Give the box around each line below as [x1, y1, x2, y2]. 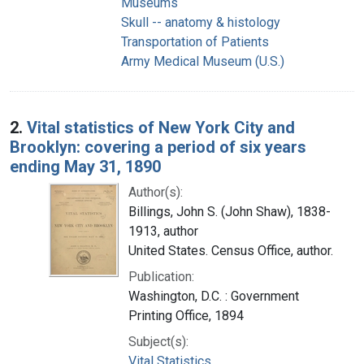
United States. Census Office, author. [128, 242, 333, 258]
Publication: [128, 268, 194, 284]
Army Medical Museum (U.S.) [121, 53, 284, 69]
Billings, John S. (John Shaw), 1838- [128, 203, 331, 219]
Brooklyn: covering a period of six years [10, 136, 306, 157]
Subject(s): [128, 333, 188, 349]
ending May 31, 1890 [10, 156, 161, 176]
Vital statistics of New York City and [27, 117, 295, 137]
